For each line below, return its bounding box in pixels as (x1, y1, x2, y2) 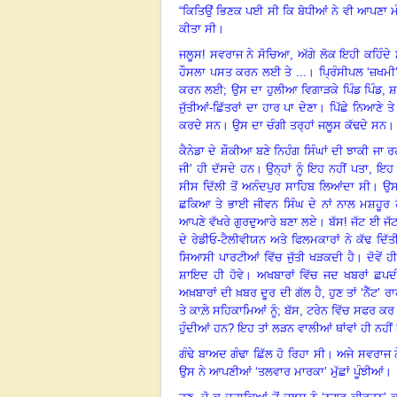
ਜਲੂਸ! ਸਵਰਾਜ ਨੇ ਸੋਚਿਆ (179, 47, 291, 61)
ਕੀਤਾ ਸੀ (179, 21, 216, 35)
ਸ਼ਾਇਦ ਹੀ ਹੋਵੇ (179, 268, 244, 282)
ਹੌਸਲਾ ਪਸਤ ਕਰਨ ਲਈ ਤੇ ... (179, 65, 307, 79)
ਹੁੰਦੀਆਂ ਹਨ (179, 321, 228, 335)
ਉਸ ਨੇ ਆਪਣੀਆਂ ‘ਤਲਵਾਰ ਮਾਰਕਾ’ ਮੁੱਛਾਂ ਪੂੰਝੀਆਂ (179, 364, 384, 378)
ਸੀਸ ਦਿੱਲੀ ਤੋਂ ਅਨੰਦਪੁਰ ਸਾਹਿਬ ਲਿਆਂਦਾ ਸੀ (179, 179, 370, 193)
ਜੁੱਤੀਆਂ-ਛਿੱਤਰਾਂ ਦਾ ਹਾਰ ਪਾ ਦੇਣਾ (179, 100, 318, 114)
